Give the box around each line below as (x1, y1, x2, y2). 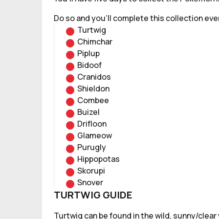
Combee (77, 95, 109, 106)
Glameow (77, 130, 112, 141)
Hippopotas (77, 153, 120, 164)
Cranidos (77, 71, 111, 82)
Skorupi (77, 165, 105, 176)
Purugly (77, 142, 108, 153)
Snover (77, 177, 103, 188)
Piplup (77, 48, 100, 59)
